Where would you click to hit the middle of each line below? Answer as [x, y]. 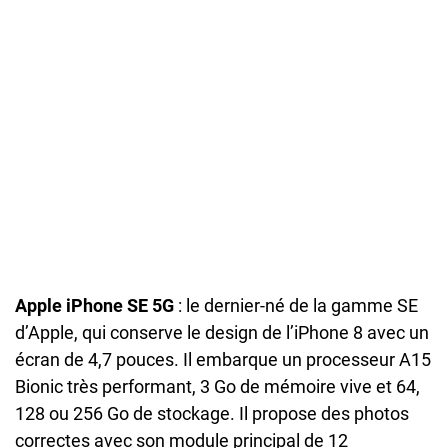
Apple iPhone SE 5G [94, 306]
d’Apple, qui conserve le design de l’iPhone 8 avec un [222, 333]
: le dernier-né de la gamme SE [296, 306]
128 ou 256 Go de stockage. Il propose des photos [212, 414]
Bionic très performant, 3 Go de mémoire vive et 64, [217, 387]
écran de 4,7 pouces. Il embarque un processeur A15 [223, 360]
